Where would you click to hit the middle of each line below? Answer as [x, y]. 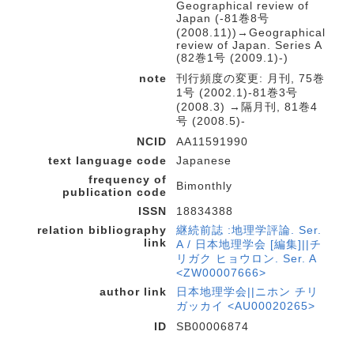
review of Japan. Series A [249, 45]
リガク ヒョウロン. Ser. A [246, 258]
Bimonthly [204, 186]
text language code [107, 160]
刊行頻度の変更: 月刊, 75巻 [250, 78]
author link [133, 292]
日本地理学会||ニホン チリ [247, 292]
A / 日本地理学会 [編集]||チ [249, 244]
